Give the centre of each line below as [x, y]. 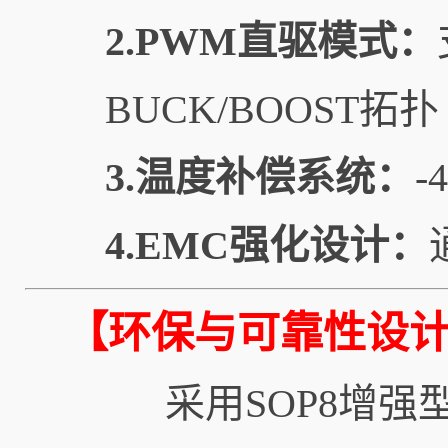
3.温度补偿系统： [260, 177]
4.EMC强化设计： [267, 245]
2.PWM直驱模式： [271, 41]
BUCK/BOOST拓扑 [272, 109]
